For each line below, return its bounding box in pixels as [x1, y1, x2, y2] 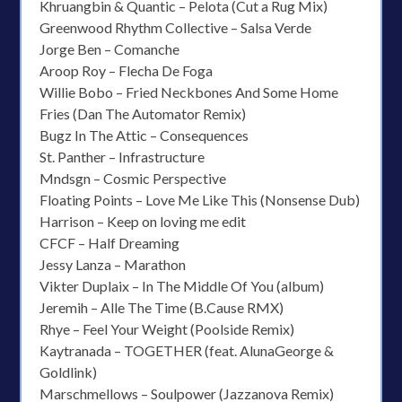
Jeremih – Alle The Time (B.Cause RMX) [39, 299, 284, 316]
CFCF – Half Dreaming [39, 234, 180, 251]
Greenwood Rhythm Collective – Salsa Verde [39, 19, 312, 36]
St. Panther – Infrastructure [39, 148, 205, 165]
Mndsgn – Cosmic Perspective [39, 170, 227, 187]
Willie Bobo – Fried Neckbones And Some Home [39, 83, 339, 100]
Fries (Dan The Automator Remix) [39, 105, 247, 122]
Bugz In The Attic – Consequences [39, 127, 249, 144]
